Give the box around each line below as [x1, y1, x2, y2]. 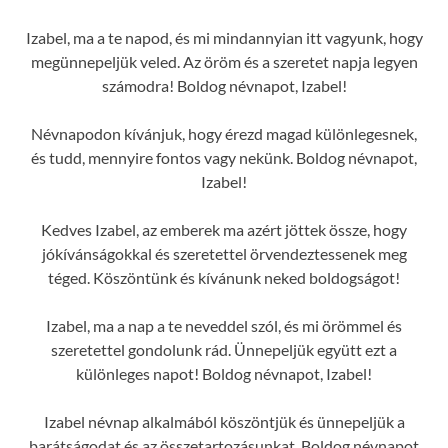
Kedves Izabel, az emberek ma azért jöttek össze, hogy [41, 219, 407, 239]
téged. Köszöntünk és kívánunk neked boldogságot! [48, 267, 400, 287]
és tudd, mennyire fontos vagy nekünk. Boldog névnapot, [31, 147, 417, 167]
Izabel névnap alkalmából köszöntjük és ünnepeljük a [43, 411, 405, 431]
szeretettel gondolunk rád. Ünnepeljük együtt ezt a [51, 339, 397, 359]
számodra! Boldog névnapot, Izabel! [101, 75, 347, 95]
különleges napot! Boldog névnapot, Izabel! [76, 363, 372, 383]
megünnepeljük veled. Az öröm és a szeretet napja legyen [30, 51, 418, 71]
